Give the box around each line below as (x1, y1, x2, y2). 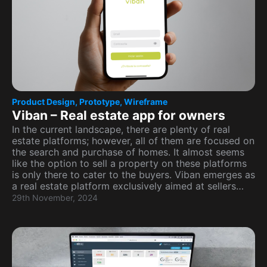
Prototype (79, 97, 120, 107)
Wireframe (124, 97, 167, 107)
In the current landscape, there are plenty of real (12, 123, 230, 135)
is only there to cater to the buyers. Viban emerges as (12, 169, 255, 181)
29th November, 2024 (12, 193, 98, 203)
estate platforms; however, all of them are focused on (12, 135, 254, 147)
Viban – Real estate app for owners (12, 108, 225, 123)
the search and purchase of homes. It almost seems (12, 146, 244, 158)
